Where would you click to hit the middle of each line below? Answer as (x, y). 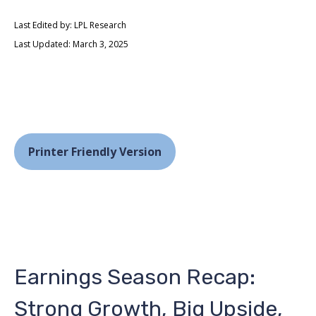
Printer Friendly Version (95, 152)
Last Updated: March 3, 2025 (71, 44)
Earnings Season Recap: (135, 277)
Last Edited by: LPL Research (70, 25)
